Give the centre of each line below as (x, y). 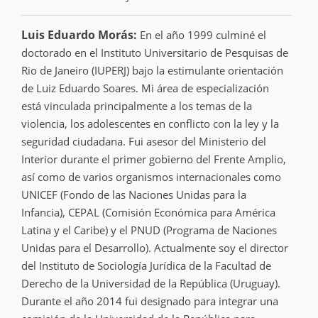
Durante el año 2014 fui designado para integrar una (150, 301)
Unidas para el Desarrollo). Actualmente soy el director (155, 247)
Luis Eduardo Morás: (79, 34)
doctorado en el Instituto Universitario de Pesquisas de (155, 52)
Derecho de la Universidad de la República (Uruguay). (151, 283)
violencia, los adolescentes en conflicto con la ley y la (150, 123)
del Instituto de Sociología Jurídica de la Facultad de (146, 265)
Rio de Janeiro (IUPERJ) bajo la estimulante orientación (152, 70)
